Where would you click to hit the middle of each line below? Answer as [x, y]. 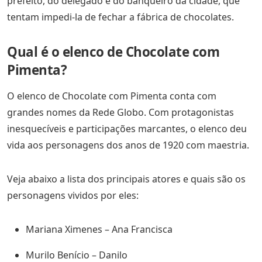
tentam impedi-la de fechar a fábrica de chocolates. [120, 17]
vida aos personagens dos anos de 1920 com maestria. [128, 145]
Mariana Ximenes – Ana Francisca [99, 230]
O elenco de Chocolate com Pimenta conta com [112, 96]
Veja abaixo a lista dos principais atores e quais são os [126, 179]
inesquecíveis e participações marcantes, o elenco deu [127, 129]
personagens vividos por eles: [73, 196]
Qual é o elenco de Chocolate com [113, 52]
